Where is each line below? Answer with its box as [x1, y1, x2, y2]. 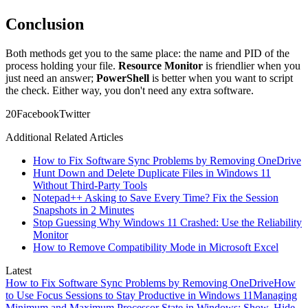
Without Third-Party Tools [33, 179, 147, 192]
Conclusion [5, 15, 84, 34]
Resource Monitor [118, 60, 203, 72]
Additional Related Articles [5, 131, 123, 144]
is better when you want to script [149, 72, 293, 85]
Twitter [59, 108, 90, 120]
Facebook [16, 108, 59, 120]
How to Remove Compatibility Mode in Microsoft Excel [33, 241, 278, 254]
